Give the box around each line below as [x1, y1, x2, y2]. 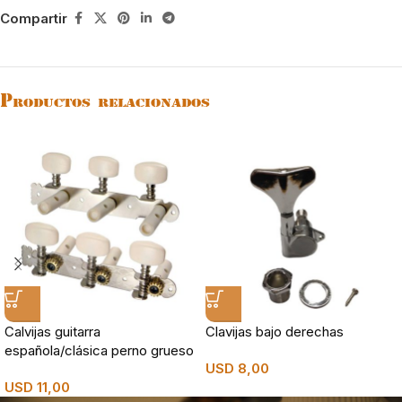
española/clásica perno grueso [4, 342, 194, 359]
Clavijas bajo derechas [205, 323, 344, 340]
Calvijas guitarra [4, 323, 100, 340]
